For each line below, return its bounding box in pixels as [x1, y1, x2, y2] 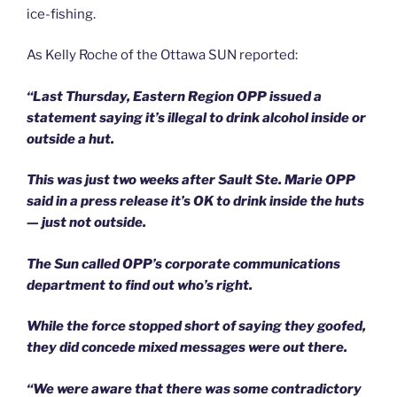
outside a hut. [27, 130, 114, 147]
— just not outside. [27, 214, 146, 231]
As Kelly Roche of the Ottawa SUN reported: [27, 47, 298, 64]
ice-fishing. [27, 5, 96, 22]
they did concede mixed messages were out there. [27, 339, 347, 356]
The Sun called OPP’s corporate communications [27, 255, 340, 272]
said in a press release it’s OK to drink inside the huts [27, 193, 364, 210]
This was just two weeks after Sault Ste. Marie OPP [27, 172, 355, 189]
